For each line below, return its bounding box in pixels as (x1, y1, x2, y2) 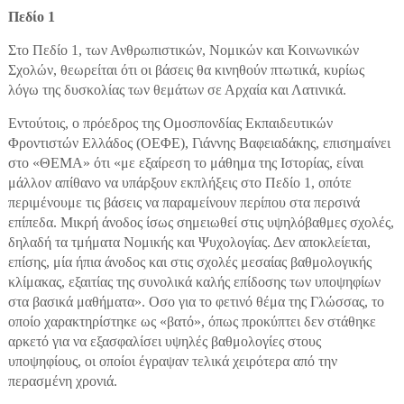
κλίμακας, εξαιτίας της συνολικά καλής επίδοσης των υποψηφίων (7, 273, 381, 289)
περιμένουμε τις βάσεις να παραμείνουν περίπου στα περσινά (7, 194, 360, 210)
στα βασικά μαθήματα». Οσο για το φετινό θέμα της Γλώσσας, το (7, 293, 384, 309)
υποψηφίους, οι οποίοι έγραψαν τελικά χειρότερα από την (7, 353, 337, 369)
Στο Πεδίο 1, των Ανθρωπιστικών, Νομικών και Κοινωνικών (7, 41, 359, 58)
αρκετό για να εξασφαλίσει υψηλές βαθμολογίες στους (7, 333, 321, 349)
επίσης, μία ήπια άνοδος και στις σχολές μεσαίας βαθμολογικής (7, 253, 372, 270)
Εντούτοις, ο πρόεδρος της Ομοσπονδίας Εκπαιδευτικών (7, 115, 333, 131)
